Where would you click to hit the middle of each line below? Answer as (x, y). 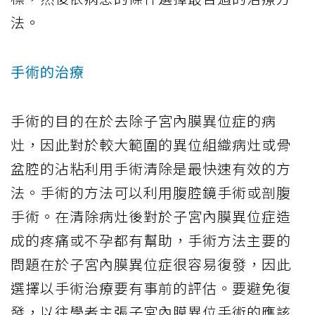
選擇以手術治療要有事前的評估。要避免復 (151, 288)
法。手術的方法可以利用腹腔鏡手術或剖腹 (151, 193)
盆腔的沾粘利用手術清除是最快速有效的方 (151, 169)
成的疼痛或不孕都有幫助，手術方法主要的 (151, 240)
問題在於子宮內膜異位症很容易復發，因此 (151, 264)
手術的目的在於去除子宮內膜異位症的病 (143, 121)
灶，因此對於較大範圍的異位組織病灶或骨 (151, 145)
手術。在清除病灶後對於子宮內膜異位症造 (151, 217)
